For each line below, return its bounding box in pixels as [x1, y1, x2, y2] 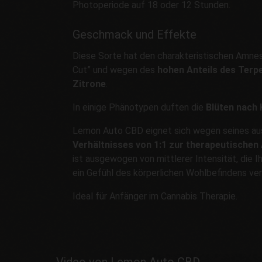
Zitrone [73, 78, 106, 89]
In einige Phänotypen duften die [73, 101, 206, 113]
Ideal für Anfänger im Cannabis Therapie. [73, 190, 237, 202]
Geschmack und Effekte [73, 27, 196, 42]
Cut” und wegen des [73, 64, 157, 75]
